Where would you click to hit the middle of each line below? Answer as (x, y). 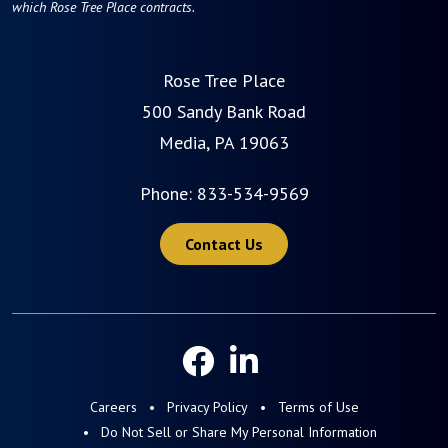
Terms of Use (318, 406)
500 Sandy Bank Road (224, 111)
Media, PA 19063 (224, 142)
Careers (113, 406)
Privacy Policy (207, 406)
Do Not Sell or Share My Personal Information (239, 431)
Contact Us (224, 243)
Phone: (165, 193)
